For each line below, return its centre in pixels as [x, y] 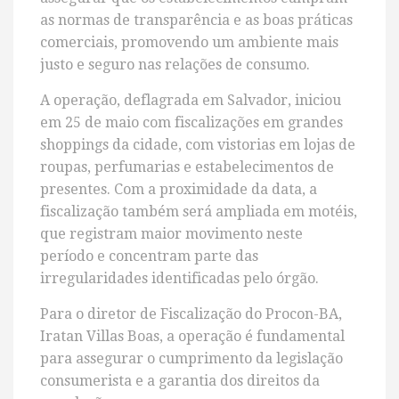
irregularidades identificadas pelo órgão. [179, 279]
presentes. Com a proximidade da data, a [179, 190]
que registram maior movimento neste [171, 234]
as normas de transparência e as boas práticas [196, 20]
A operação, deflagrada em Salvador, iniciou [191, 101]
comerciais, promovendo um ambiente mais [189, 43]
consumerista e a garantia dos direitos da [180, 381]
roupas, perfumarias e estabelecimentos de [187, 167]
